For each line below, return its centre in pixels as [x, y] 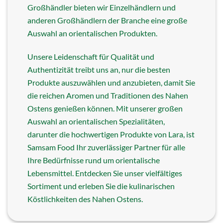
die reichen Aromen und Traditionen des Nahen [108, 96]
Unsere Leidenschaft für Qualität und [91, 57]
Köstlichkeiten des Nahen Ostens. [85, 199]
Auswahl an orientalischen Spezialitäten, [96, 121]
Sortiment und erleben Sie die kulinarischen [101, 186]
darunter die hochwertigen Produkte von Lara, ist [111, 134]
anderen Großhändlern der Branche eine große [107, 20]
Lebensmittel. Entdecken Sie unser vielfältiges [105, 173]
